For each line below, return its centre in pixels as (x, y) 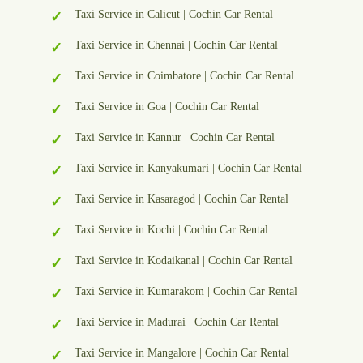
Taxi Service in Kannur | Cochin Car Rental (175, 138)
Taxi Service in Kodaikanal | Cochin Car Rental (184, 261)
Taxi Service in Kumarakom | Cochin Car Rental (186, 292)
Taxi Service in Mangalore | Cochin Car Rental (182, 353)
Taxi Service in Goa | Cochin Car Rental (167, 107)
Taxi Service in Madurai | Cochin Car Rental (177, 322)
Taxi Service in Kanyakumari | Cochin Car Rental (188, 169)
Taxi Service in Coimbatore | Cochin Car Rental (184, 76)
